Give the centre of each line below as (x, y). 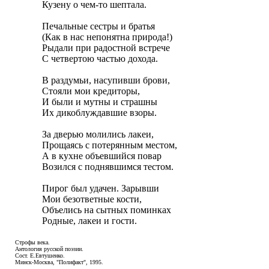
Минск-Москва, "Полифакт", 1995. (59, 262)
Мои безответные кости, (93, 199)
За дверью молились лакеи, (99, 134)
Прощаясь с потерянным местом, (111, 145)
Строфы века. (32, 242)
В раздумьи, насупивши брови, (107, 80)
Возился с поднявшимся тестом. (108, 167)
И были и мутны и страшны (101, 102)
